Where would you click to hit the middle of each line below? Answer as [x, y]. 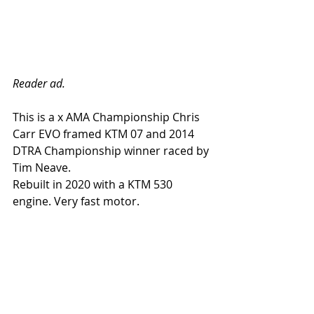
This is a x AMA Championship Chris [108, 117]
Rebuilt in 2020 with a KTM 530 [94, 184]
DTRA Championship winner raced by [112, 151]
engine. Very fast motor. [76, 201]
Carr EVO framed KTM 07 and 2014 [105, 134]
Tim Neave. [42, 168]
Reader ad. [39, 83]
